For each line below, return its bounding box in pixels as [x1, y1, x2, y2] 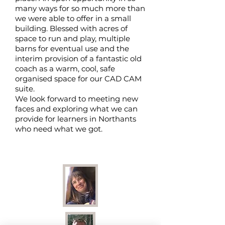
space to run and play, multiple [15, 34, 130, 43]
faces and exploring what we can [15, 104, 138, 114]
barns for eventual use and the [15, 44, 129, 53]
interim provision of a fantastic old [15, 54, 142, 63]
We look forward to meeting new [15, 94, 138, 103]
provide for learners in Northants [15, 114, 136, 124]
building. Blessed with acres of [15, 24, 128, 33]
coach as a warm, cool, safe [15, 64, 115, 73]
